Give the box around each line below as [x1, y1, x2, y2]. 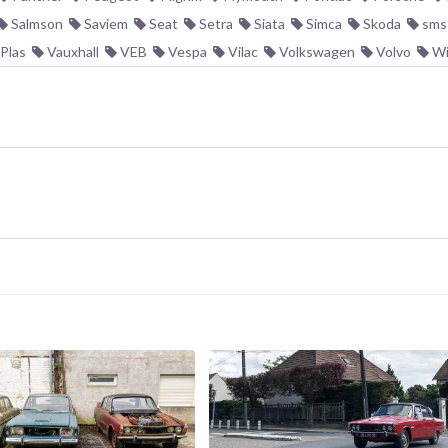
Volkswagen [276, 43, 355, 60]
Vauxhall [44, 43, 99, 60]
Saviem [81, 15, 128, 32]
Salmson [8, 15, 63, 32]
